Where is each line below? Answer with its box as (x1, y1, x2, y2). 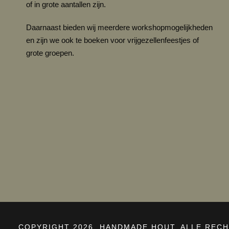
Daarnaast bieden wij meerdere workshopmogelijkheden (26, 22, 213, 32)
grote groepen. (26, 48, 74, 57)
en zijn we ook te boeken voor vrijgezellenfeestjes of (26, 35, 199, 44)
